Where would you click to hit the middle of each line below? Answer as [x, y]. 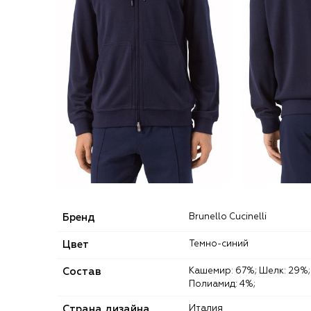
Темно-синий [221, 244]
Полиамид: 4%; [222, 284]
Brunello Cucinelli [231, 217]
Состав [82, 271]
